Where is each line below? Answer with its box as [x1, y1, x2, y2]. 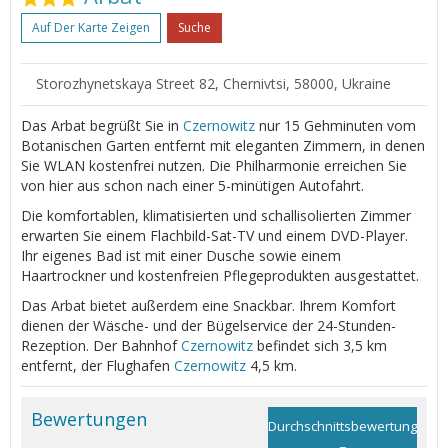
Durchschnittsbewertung [268, 416, 417, 435]
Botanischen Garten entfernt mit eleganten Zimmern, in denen [21, 135, 425, 155]
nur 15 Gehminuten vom [255, 115, 416, 135]
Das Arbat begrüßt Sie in [21, 115, 183, 135]
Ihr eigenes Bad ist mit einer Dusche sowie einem [21, 245, 341, 265]
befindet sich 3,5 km [253, 335, 387, 355]
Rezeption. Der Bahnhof [21, 335, 181, 355]
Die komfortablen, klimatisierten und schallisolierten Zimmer [21, 205, 411, 225]
